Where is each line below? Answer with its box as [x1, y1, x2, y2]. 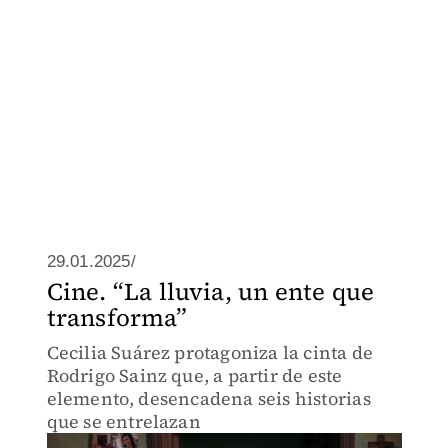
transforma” [46, 301, 188, 334]
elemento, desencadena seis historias [46, 386, 371, 411]
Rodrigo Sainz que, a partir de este [46, 363, 343, 388]
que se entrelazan [46, 409, 201, 434]
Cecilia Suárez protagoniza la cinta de [46, 340, 374, 365]
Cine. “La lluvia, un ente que [46, 275, 375, 308]
